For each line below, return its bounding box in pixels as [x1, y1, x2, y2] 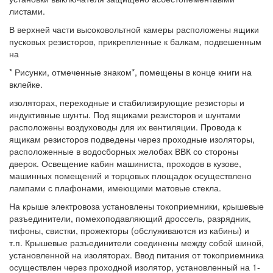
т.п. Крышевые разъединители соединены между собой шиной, [9, 236, 264, 249]
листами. [9, 5, 45, 17]
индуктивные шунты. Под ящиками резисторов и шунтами [9, 108, 241, 121]
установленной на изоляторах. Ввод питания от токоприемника [9, 249, 264, 261]
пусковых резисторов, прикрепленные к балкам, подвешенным [9, 35, 261, 48]
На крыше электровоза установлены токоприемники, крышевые [9, 200, 264, 212]
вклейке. [9, 78, 43, 90]
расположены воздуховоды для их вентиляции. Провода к [9, 121, 241, 133]
